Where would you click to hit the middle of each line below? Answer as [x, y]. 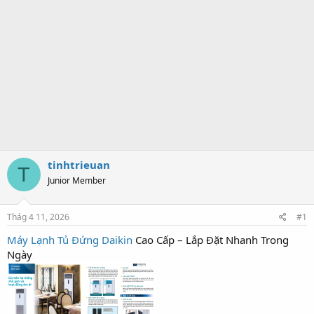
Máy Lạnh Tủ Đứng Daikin [70, 239]
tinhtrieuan [79, 165]
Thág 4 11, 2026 [38, 217]
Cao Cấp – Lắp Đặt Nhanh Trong [211, 239]
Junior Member [77, 180]
